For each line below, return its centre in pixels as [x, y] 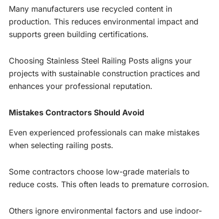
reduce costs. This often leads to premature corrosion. [109, 184]
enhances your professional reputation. [81, 86]
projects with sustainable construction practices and [104, 73]
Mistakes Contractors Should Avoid [77, 112]
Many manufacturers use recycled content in [90, 9]
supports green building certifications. [79, 34]
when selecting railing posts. [61, 145]
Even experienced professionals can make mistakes [104, 132]
